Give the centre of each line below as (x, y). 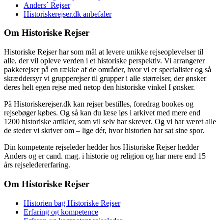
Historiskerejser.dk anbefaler (68, 14)
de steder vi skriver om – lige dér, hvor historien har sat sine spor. (104, 131)
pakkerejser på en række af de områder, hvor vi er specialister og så (108, 70)
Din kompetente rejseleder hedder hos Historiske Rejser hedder (101, 147)
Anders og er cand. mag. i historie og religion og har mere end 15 (105, 156)
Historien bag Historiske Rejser (72, 203)
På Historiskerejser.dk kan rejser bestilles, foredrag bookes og (99, 104)
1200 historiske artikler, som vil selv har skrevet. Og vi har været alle (110, 122)
